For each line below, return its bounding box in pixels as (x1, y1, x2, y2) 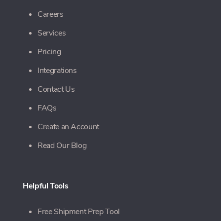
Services (37, 28, 66, 39)
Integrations (37, 65, 77, 76)
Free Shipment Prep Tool (37, 206, 120, 218)
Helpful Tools (23, 181, 69, 192)
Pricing (37, 46, 61, 58)
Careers (37, 9, 64, 20)
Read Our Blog (37, 140, 87, 151)
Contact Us (37, 84, 75, 95)
